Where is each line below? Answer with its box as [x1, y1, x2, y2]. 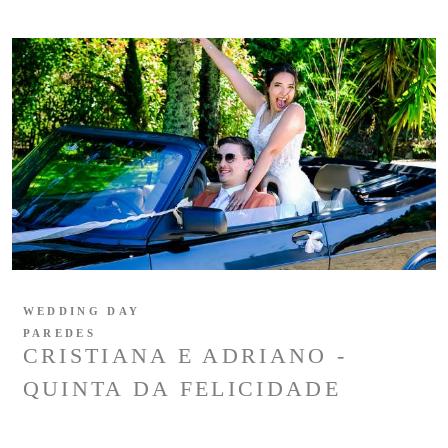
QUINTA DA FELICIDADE [22, 376, 341, 402]
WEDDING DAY [22, 305, 141, 318]
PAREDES [22, 327, 96, 340]
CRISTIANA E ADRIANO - [22, 343, 348, 369]
